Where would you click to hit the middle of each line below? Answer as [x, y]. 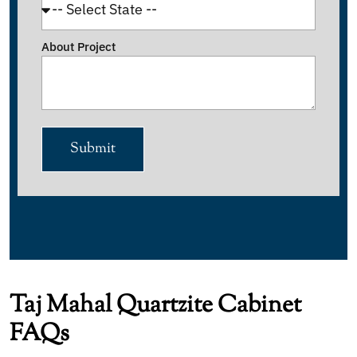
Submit [93, 149]
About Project [78, 46]
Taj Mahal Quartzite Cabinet [155, 305]
